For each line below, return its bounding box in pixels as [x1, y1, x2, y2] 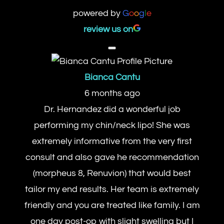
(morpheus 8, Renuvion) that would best [33, 168, 191, 178]
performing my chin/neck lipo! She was [34, 120, 190, 130]
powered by [72, 8, 122, 18]
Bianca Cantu [84, 72, 140, 82]
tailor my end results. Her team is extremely [25, 184, 199, 194]
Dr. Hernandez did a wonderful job [43, 104, 180, 114]
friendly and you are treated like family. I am [24, 200, 200, 210]
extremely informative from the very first [32, 136, 192, 146]
